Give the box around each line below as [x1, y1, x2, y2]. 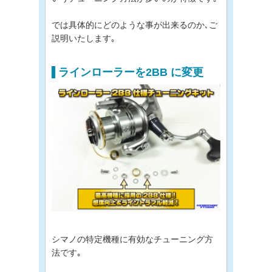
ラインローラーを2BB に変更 [58, 66, 203, 78]
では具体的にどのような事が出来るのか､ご [52, 20, 217, 30]
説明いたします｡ [52, 33, 115, 43]
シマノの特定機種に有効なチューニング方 [52, 234, 213, 244]
